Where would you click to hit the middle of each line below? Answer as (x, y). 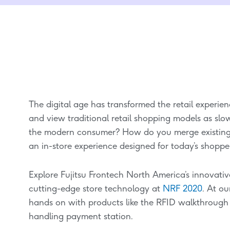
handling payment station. (81, 216)
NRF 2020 (183, 189)
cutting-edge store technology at (96, 189)
